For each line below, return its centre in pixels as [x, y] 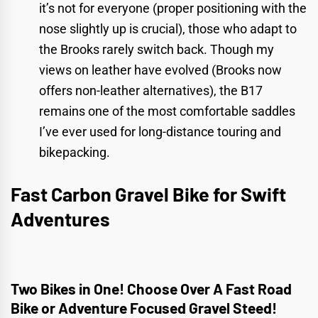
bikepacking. [75, 153]
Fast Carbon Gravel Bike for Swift [148, 194]
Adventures [60, 219]
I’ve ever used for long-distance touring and [160, 132]
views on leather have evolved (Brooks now [160, 70]
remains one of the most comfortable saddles [167, 111]
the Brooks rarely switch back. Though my [157, 50]
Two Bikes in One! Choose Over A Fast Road [151, 289]
